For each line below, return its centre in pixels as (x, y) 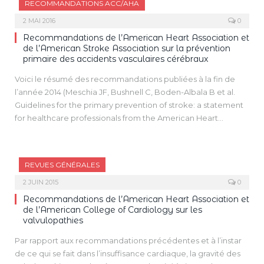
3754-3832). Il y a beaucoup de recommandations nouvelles (128, 144)
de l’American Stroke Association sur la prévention (127, 48)
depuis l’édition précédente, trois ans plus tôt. (102, 157)
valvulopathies (53, 220)
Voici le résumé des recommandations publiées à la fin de (125, 79)
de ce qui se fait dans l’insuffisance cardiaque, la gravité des (128, 253)
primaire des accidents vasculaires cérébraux (115, 59)
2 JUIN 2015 (41, 182)
